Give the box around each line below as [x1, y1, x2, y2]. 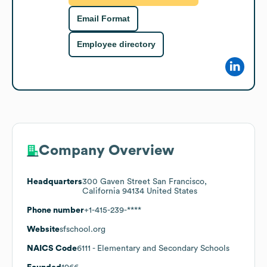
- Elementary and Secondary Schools [91, 244, 229, 253]
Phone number [27, 206, 84, 215]
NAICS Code [27, 244, 77, 253]
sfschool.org [60, 225, 105, 234]
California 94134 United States [82, 187, 197, 195]
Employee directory [77, 39, 156, 49]
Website [27, 225, 60, 234]
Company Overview [39, 143, 174, 158]
